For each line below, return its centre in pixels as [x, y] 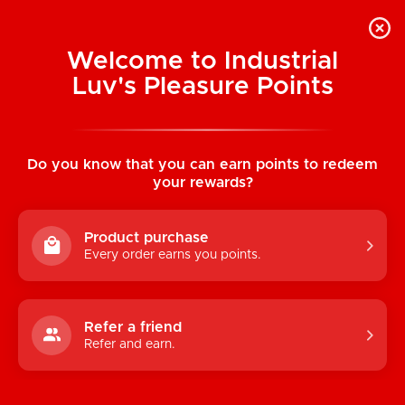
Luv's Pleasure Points [202, 87]
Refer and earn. [130, 345]
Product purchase [146, 238]
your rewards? [202, 183]
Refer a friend [133, 328]
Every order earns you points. [173, 255]
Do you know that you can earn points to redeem [202, 165]
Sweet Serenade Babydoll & [212, 140]
